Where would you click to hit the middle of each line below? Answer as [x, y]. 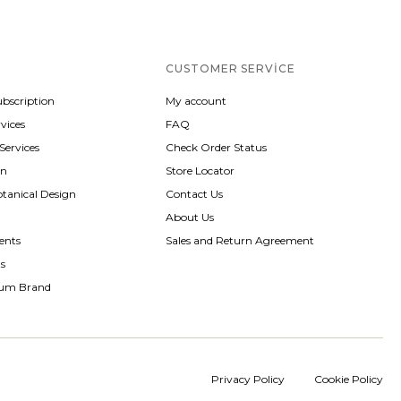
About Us [190, 217]
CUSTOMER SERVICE [230, 68]
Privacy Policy [247, 379]
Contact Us [195, 193]
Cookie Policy [348, 379]
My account [196, 100]
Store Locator [200, 170]
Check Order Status [217, 147]
